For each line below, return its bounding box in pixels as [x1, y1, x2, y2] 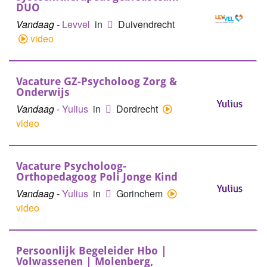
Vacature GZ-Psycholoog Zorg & [16, 75, 177, 88]
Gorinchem [116, 187, 165, 200]
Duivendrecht [118, 17, 175, 31]
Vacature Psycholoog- [16, 160, 126, 172]
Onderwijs [16, 86, 70, 98]
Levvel [62, 17, 92, 31]
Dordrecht [116, 102, 160, 116]
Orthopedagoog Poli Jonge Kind [16, 170, 178, 183]
